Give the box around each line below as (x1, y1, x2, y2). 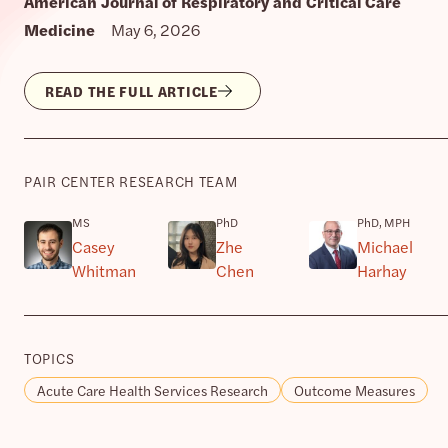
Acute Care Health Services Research (37, 379, 268, 400)
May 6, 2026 (111, 17, 200, 41)
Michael (356, 234, 413, 258)
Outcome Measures (294, 379, 415, 400)
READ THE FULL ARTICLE (45, 80, 218, 101)
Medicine (24, 17, 95, 41)
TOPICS (24, 347, 75, 368)
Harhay (356, 258, 407, 282)
